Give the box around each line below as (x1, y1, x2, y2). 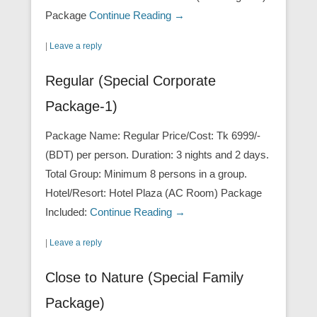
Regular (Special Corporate (45, 73, 216, 89)
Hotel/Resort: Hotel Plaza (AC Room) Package (45, 187, 262, 200)
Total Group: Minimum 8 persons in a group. (45, 168, 247, 180)
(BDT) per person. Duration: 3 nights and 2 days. (45, 149, 269, 161)
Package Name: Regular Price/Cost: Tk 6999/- (45, 129, 260, 142)
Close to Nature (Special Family (45, 270, 243, 286)
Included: (45, 206, 90, 219)
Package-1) (45, 98, 117, 115)
